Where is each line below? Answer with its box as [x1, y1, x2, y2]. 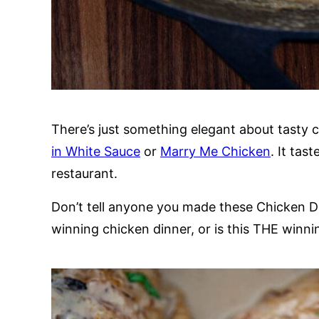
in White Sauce [51, 144, 140, 159]
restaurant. [51, 166, 117, 181]
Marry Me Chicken [160, 144, 271, 159]
